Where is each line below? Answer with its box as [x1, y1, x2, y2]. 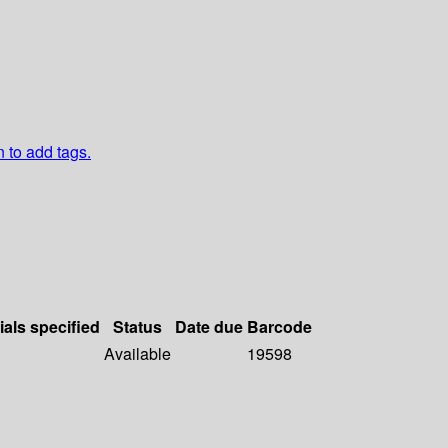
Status [113, 315, 162, 339]
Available [104, 342, 171, 366]
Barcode [247, 315, 312, 339]
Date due [175, 315, 243, 339]
